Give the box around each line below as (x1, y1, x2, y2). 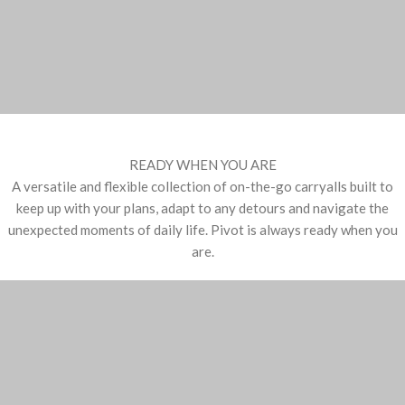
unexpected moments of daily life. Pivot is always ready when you (7, 221, 398, 239)
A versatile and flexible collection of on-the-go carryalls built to (12, 178, 393, 195)
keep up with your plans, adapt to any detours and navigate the (16, 200, 389, 217)
